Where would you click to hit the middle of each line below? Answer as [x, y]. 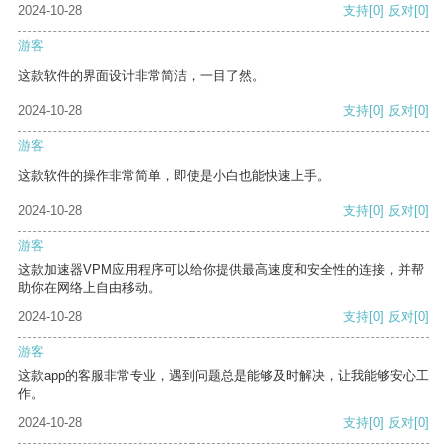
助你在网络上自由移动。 [89, 288]
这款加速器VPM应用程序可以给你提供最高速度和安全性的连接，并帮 [221, 270]
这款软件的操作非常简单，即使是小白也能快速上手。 [174, 176]
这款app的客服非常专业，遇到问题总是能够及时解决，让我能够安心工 [223, 376]
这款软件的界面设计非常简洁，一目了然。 [141, 76]
